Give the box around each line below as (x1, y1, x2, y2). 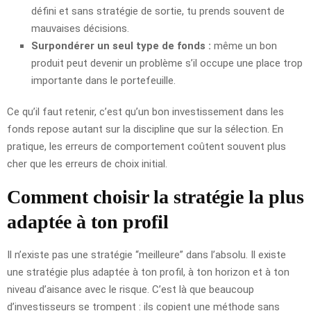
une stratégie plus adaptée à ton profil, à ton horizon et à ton (7, 265, 289, 278)
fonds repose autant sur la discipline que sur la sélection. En (7, 122, 283, 135)
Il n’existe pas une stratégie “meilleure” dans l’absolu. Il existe (7, 248, 286, 261)
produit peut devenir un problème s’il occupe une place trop (31, 56, 303, 69)
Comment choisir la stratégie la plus (7, 185, 304, 208)
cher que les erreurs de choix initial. (7, 157, 167, 170)
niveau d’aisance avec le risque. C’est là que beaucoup (7, 283, 254, 296)
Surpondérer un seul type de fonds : (31, 39, 211, 52)
